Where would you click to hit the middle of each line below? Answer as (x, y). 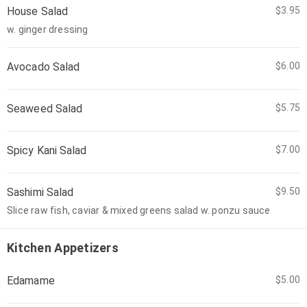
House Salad (38, 11)
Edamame (31, 281)
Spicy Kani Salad (47, 150)
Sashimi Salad (40, 192)
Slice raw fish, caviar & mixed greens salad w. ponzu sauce (139, 210)
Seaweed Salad (45, 109)
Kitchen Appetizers (63, 248)
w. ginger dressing (48, 29)
